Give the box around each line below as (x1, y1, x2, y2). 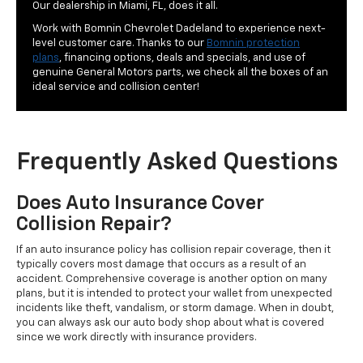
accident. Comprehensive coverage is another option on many (16, 274, 327, 285)
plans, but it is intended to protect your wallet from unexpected (16, 288, 332, 300)
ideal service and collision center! (32, 82, 199, 93)
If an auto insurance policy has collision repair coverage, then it (16, 245, 331, 256)
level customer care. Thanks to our (32, 38, 207, 49)
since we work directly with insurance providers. (16, 332, 257, 344)
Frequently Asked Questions (16, 151, 338, 176)
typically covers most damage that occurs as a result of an (16, 259, 306, 271)
